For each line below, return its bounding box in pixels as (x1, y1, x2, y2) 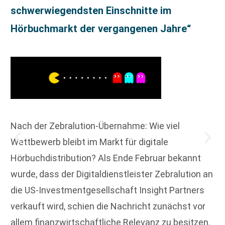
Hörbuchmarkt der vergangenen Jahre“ (11, 22, 191, 35)
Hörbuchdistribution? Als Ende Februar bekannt (11, 152, 201, 163)
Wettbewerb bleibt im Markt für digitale (11, 136, 168, 147)
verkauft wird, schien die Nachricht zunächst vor (11, 200, 205, 211)
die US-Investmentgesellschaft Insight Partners (11, 184, 204, 195)
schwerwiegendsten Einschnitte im (11, 4, 171, 17)
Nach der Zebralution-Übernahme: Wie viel (11, 120, 180, 131)
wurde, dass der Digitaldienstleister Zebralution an (11, 168, 213, 179)
